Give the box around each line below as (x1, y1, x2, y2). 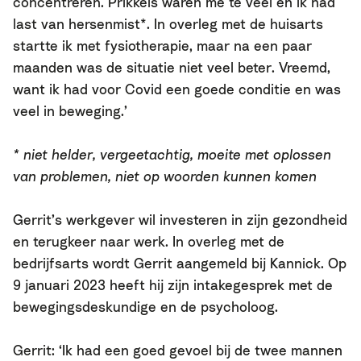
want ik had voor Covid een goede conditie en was (13, 80, 341, 98)
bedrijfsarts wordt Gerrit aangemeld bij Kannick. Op (13, 255, 346, 272)
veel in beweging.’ (13, 102, 127, 119)
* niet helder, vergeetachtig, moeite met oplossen (13, 145, 331, 163)
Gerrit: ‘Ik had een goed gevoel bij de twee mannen (13, 342, 342, 359)
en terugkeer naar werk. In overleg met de (13, 233, 284, 251)
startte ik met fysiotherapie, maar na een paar (13, 36, 312, 54)
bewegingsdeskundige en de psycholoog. (13, 298, 282, 316)
